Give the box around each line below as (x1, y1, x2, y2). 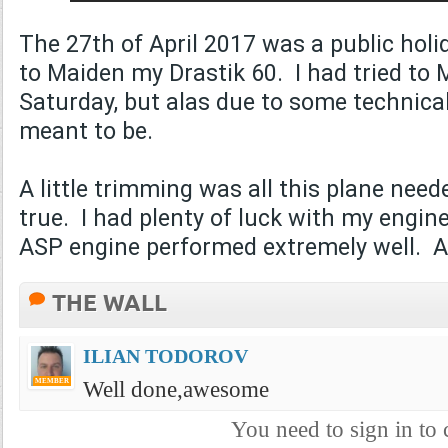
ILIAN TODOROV (83, 345, 248, 367)
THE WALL (52, 289, 167, 320)
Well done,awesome (83, 376, 269, 402)
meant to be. (19, 117, 153, 145)
